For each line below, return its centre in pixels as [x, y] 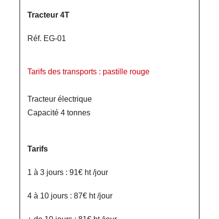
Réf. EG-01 [47, 38]
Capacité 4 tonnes [59, 113]
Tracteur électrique [60, 99]
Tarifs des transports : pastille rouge [88, 72]
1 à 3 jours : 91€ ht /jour [68, 172]
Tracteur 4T [48, 15]
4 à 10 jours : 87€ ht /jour [70, 196]
